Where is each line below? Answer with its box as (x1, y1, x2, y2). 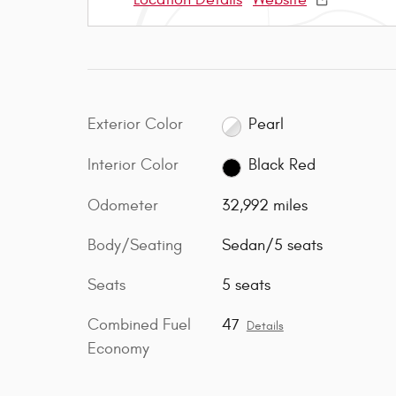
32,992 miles (221, 196, 308, 216)
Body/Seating (88, 236, 182, 255)
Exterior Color (88, 114, 183, 133)
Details (246, 319, 284, 334)
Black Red (248, 156, 316, 175)
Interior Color (88, 155, 179, 174)
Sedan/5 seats (221, 236, 323, 255)
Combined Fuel (88, 316, 191, 335)
